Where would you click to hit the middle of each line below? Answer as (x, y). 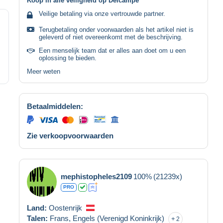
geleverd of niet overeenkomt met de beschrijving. (111, 37)
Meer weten (44, 71)
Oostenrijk (65, 208)
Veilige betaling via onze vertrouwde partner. (102, 13)
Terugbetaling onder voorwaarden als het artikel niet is (116, 29)
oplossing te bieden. (68, 58)
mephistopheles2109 (96, 176)
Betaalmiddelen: (55, 106)
